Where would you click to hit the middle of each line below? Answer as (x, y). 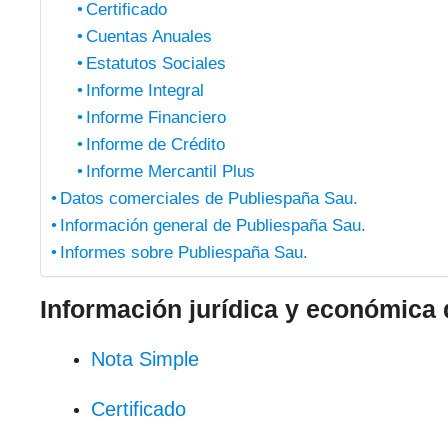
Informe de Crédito (155, 144)
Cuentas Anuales (148, 36)
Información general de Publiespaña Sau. (213, 225)
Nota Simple (145, 359)
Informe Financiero (155, 117)
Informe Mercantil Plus (170, 171)
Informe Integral (144, 90)
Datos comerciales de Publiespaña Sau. (209, 198)
